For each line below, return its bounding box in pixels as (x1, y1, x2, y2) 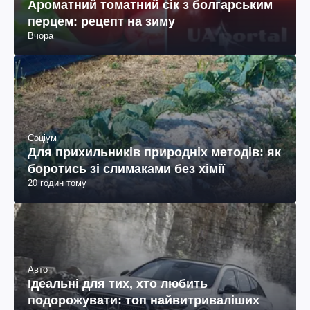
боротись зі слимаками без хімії (28, 162, 225, 176)
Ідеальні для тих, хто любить (28, 276, 208, 291)
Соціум (28, 133, 57, 144)
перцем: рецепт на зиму (28, 15, 175, 29)
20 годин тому (28, 178, 86, 189)
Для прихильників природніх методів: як (28, 145, 281, 160)
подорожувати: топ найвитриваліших (28, 293, 259, 307)
